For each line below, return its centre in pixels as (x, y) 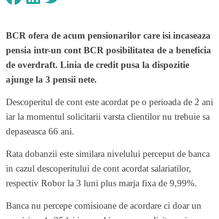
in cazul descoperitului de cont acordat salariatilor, (99, 168)
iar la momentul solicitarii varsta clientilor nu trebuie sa (108, 116)
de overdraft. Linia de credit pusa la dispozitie (98, 65)
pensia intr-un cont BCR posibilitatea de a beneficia (109, 50)
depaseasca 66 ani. (40, 131)
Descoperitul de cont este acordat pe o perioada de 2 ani (109, 102)
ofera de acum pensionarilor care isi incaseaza (118, 35)
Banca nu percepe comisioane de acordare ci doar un (104, 205)
